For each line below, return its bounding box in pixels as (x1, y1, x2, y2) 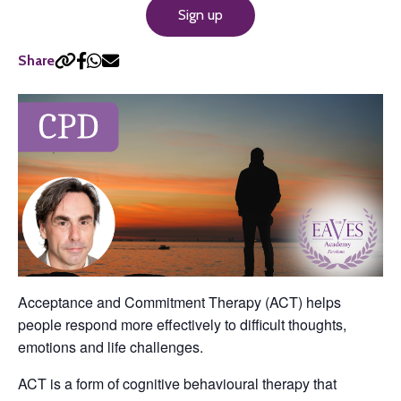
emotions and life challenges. (18, 337, 203, 357)
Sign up (178, 6, 223, 23)
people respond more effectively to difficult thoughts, (18, 314, 346, 335)
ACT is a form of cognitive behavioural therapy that (18, 373, 337, 394)
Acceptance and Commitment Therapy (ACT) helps (18, 292, 341, 312)
